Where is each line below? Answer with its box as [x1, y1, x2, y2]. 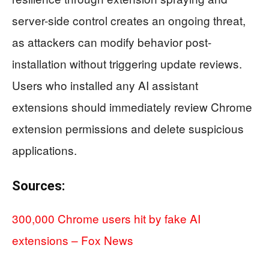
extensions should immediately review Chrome [12, 98, 252, 115]
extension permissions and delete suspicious [12, 120, 244, 137]
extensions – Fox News [12, 232, 133, 249]
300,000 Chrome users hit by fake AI [12, 210, 201, 227]
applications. [12, 142, 77, 159]
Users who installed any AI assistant [12, 77, 198, 94]
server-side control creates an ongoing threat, [12, 12, 246, 29]
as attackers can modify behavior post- [12, 34, 211, 50]
